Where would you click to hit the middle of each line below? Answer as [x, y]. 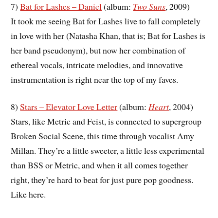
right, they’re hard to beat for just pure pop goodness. [102, 180]
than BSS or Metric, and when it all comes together [100, 165]
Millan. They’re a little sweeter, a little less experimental [108, 151]
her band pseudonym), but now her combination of [98, 50]
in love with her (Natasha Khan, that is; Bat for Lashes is [108, 35]
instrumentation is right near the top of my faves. [95, 79]
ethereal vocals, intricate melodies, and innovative [97, 64]
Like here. [28, 194]
